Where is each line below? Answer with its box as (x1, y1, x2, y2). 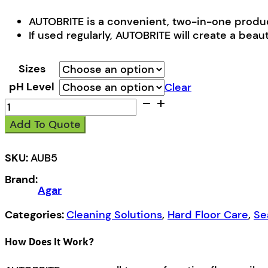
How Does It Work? (5, 237, 94, 248)
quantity (4, 108, 48, 123)
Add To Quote (10, 117, 81, 132)
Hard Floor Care (167, 208, 248, 223)
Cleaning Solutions (66, 208, 162, 223)
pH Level (9, 79, 54, 94)
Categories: (5, 208, 66, 223)
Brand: (5, 172, 38, 187)
